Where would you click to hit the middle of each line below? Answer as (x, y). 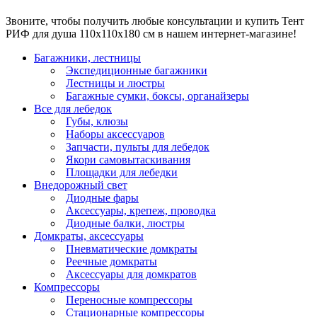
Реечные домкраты (111, 261)
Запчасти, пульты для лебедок (138, 146)
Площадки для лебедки (122, 172)
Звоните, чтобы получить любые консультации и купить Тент (155, 21)
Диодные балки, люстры (125, 223)
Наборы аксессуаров (115, 134)
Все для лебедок (73, 108)
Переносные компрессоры (129, 299)
